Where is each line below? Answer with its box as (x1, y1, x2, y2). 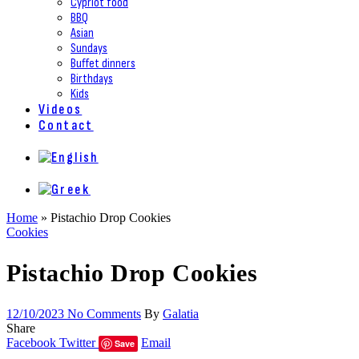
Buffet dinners (71, 56, 135, 71)
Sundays (71, 41, 107, 56)
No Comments (67, 306, 141, 321)
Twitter (59, 335, 95, 349)
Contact (38, 118, 94, 134)
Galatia (163, 306, 199, 321)
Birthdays (71, 71, 113, 87)
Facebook (6, 335, 56, 349)
